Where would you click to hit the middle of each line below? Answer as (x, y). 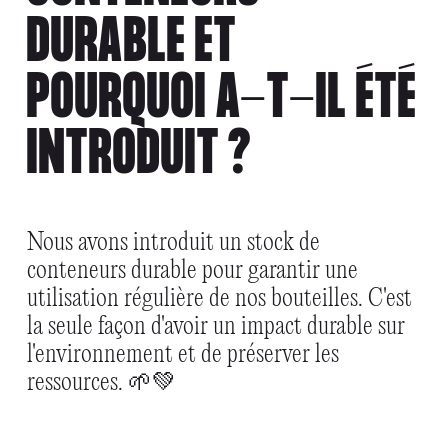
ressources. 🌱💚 (101, 382)
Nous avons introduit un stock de (173, 242)
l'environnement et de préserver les (182, 354)
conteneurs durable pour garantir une (192, 270)
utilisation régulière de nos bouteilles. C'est (219, 298)
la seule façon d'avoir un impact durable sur (215, 326)
